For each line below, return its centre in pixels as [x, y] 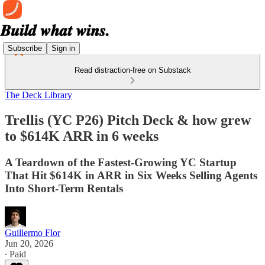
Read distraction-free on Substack [132, 70]
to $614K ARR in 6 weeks [82, 136]
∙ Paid [15, 254]
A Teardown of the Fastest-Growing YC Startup [121, 162]
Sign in [63, 48]
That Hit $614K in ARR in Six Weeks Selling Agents [131, 175]
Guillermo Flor [33, 232]
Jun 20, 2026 [29, 243]
